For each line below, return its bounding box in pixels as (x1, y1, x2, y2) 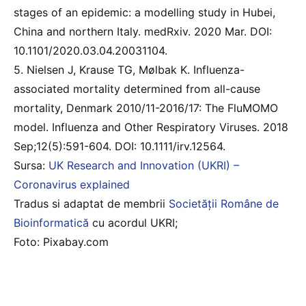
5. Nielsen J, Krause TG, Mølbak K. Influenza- (14, 62, 245, 76)
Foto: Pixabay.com (14, 234, 109, 249)
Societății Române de (169, 196, 279, 210)
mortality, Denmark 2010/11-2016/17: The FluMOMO (14, 100, 278, 115)
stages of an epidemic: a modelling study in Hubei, (14, 5, 275, 19)
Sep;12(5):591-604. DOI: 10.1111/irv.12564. (14, 139, 225, 153)
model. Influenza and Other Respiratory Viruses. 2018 (14, 120, 288, 134)
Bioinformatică (14, 215, 89, 229)
